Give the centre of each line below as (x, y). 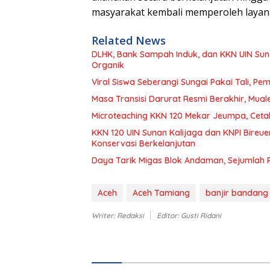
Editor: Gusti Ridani (189, 215)
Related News (129, 40)
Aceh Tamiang (161, 193)
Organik (108, 65)
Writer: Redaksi (118, 215)
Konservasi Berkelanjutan (143, 143)
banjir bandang (237, 193)
